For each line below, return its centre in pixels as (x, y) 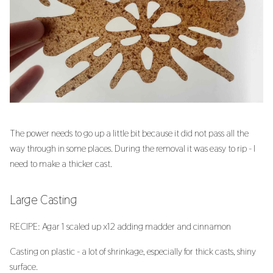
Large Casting (44, 200)
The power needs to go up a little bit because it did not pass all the (129, 133)
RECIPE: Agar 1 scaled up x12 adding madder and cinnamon (120, 227)
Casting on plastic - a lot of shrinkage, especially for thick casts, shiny (133, 252)
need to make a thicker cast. (61, 164)
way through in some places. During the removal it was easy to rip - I (133, 149)
